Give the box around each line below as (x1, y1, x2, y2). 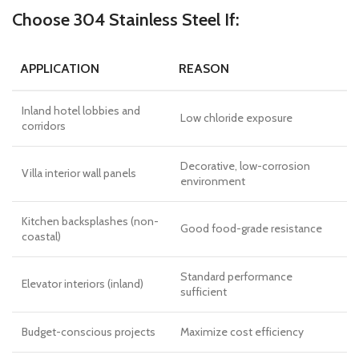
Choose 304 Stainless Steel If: (12, 9, 240, 30)
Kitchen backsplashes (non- (22, 214, 159, 228)
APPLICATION (20, 61, 99, 76)
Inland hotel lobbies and (22, 103, 140, 118)
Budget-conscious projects (22, 325, 155, 339)
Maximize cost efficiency (180, 325, 304, 339)
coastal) (22, 229, 61, 244)
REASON (179, 61, 229, 76)
